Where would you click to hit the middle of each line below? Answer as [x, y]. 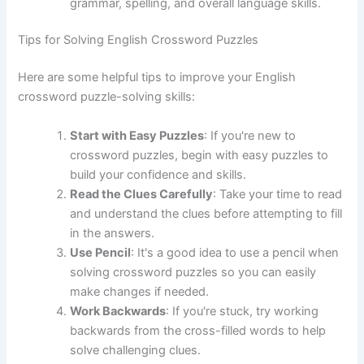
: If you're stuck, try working [243, 311]
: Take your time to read [278, 194]
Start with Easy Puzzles [137, 135]
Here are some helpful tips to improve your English [157, 78]
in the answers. [113, 233]
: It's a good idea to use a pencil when [235, 252]
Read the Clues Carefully [142, 194]
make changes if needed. [140, 291]
